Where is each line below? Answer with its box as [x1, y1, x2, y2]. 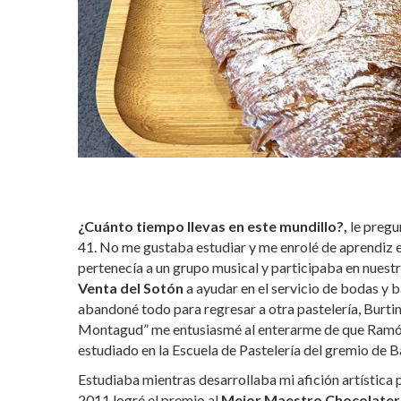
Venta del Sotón [78, 278, 183, 296]
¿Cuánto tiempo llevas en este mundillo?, [78, 217, 350, 235]
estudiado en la [78, 340, 169, 358]
